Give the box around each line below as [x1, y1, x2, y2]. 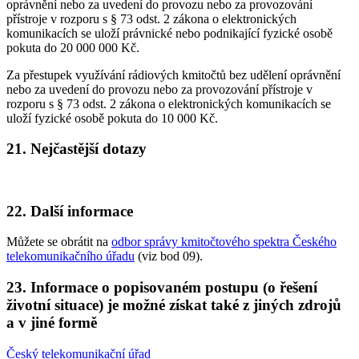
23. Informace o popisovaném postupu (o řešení [6, 279, 317, 296]
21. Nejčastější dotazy [6, 140, 147, 158]
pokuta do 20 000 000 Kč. [6, 40, 139, 54]
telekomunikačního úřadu [6, 249, 135, 264]
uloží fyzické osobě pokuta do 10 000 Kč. [6, 111, 218, 125]
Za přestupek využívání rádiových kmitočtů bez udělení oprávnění [6, 67, 341, 82]
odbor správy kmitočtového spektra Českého [111, 235, 337, 249]
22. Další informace [6, 202, 133, 220]
